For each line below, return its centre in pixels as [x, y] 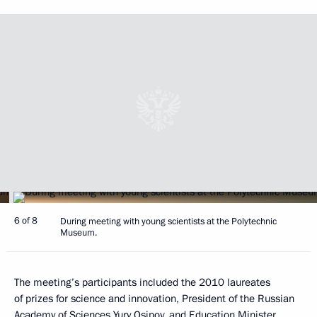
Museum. [79, 233]
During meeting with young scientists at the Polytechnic [168, 222]
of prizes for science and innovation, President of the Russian [154, 299]
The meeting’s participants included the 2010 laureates [142, 283]
